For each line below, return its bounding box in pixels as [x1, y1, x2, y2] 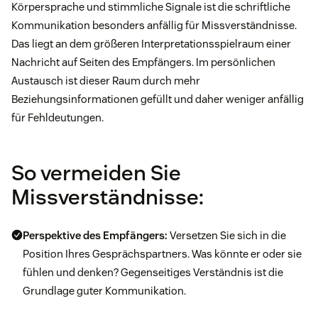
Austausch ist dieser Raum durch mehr [11, 73, 200, 87]
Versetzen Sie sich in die [170, 228, 286, 242]
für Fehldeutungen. [11, 110, 104, 124]
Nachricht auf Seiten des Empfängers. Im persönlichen [11, 55, 275, 69]
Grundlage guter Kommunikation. [23, 283, 186, 297]
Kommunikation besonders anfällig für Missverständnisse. [11, 18, 297, 32]
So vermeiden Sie [11, 158, 181, 187]
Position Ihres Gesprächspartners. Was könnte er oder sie [23, 246, 302, 261]
